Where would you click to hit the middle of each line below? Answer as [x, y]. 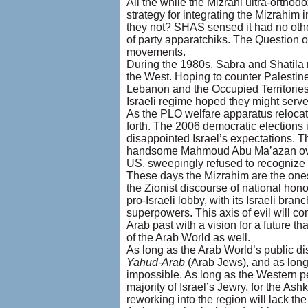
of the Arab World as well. [188, 238]
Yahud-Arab [155, 262]
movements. [156, 52]
